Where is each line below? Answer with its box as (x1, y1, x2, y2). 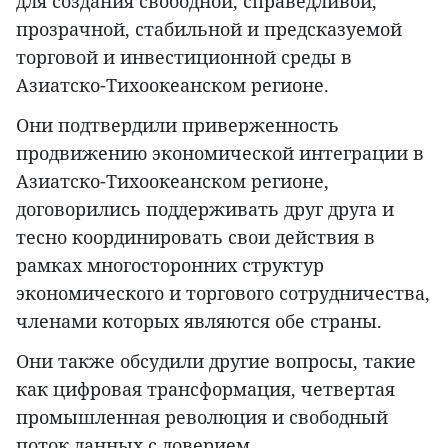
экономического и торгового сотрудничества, (16, 281, 430, 306)
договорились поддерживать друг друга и (16, 197, 394, 222)
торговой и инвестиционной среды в (16, 45, 352, 70)
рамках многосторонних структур (16, 253, 324, 278)
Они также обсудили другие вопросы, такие (16, 349, 416, 374)
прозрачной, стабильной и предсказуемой (16, 17, 402, 42)
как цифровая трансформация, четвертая (16, 377, 395, 402)
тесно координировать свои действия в (16, 225, 375, 250)
